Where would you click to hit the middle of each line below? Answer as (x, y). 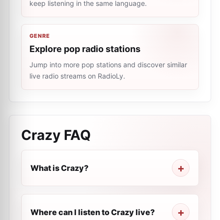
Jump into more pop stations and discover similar (108, 65)
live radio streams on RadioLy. (77, 76)
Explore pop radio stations (85, 49)
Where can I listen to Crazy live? (93, 212)
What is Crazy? (59, 168)
